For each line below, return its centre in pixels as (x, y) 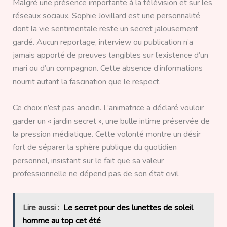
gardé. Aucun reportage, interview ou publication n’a (103, 42)
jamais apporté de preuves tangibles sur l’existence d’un (110, 55)
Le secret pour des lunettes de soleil (128, 208)
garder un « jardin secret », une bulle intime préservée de (111, 121)
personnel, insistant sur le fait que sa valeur (88, 160)
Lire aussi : (41, 208)
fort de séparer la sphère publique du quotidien (94, 147)
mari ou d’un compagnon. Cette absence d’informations (107, 68)
